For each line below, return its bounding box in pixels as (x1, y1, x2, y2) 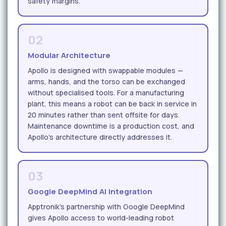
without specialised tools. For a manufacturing (28, 87, 184, 97)
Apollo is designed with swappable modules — (28, 65, 183, 75)
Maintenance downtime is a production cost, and (28, 121, 194, 131)
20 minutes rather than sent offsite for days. (28, 109, 180, 120)
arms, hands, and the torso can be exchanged (28, 76, 185, 86)
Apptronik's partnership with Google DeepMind (28, 201, 185, 211)
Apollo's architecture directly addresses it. (28, 132, 172, 142)
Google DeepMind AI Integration (28, 186, 152, 197)
